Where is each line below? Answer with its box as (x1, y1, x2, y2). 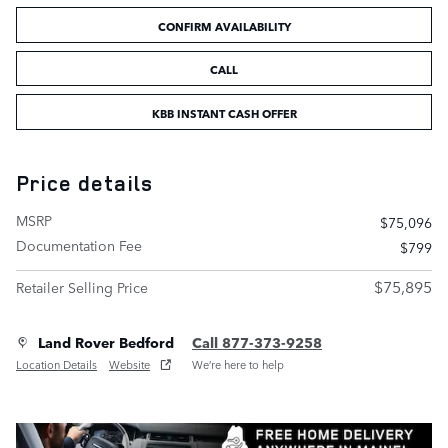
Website (109, 356, 150, 374)
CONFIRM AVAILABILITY (157, 16, 291, 34)
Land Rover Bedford (38, 331, 174, 352)
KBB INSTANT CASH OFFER (151, 103, 297, 121)
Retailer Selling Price (16, 276, 148, 297)
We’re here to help (192, 356, 284, 374)
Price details (16, 168, 153, 197)
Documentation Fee (16, 234, 142, 255)
